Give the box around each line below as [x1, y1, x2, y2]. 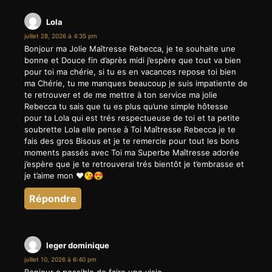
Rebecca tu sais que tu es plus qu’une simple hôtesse [24, 101, 228, 112]
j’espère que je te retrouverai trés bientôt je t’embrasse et [24, 159, 244, 169]
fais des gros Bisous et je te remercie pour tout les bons [24, 136, 239, 146]
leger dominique [46, 240, 109, 251]
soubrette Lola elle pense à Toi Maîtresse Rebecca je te [24, 124, 236, 135]
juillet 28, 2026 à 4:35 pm [24, 32, 97, 40]
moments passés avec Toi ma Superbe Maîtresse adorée [24, 148, 239, 158]
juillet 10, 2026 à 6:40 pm [24, 256, 97, 263]
